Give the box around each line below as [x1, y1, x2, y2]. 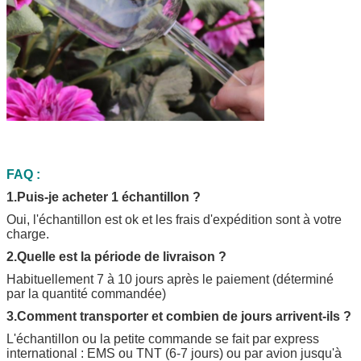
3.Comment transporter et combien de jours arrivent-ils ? [6, 309, 351, 323]
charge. [6, 226, 49, 241]
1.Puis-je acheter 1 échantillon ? [6, 189, 201, 204]
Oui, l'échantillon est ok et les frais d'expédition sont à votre [6, 212, 342, 226]
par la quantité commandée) [6, 286, 166, 301]
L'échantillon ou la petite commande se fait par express [6, 331, 319, 346]
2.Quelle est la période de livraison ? [6, 249, 226, 263]
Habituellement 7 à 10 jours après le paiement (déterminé [6, 272, 334, 286]
